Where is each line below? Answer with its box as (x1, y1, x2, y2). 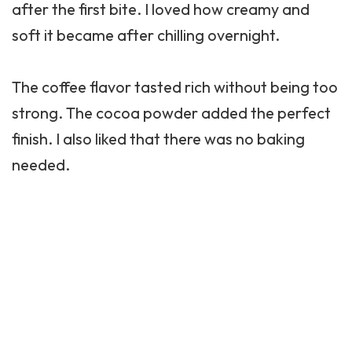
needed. (12, 154, 70, 174)
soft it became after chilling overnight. (12, 24, 280, 45)
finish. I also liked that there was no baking (12, 128, 305, 148)
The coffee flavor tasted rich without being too (12, 76, 338, 97)
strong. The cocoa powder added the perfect (12, 102, 331, 123)
